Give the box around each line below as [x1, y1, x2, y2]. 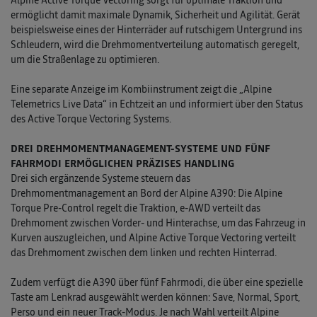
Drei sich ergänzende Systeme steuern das [11, 171, 190, 186]
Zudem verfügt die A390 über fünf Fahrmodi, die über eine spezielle [11, 275, 303, 290]
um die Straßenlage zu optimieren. [11, 52, 159, 67]
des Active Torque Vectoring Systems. [11, 112, 171, 127]
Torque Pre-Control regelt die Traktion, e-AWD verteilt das [11, 201, 260, 216]
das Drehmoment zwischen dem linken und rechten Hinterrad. [11, 246, 277, 260]
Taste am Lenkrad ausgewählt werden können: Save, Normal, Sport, [11, 290, 300, 305]
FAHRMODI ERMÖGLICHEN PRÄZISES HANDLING [11, 156, 234, 171]
